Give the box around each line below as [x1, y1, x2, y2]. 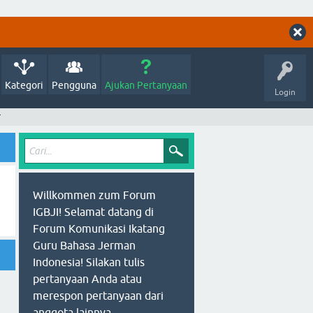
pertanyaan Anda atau [33, 272, 142, 285]
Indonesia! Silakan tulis [33, 256, 145, 268]
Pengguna [52, 80, 96, 91]
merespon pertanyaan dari [33, 289, 163, 302]
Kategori [5, 80, 43, 91]
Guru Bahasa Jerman [33, 239, 136, 252]
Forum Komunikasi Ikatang [33, 222, 165, 235]
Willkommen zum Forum [33, 189, 156, 201]
